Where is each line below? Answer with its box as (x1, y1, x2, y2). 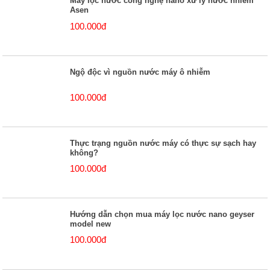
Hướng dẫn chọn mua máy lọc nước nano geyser (70, 209, 255, 219)
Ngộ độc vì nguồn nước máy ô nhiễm (70, 67, 211, 77)
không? (70, 148, 99, 157)
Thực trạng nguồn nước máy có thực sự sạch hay (70, 138, 257, 148)
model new (70, 219, 111, 228)
